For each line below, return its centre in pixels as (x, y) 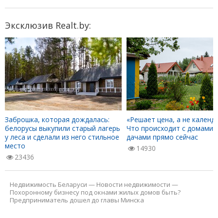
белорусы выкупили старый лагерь (63, 128)
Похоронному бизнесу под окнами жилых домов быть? (95, 192)
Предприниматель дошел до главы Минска (77, 200)
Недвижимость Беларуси (48, 185)
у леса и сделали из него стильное (62, 137)
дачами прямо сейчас (162, 137)
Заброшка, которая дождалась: (57, 120)
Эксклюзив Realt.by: (48, 26)
